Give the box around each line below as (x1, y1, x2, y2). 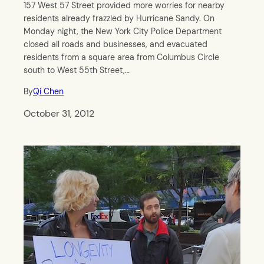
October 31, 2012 (24, 107, 94, 120)
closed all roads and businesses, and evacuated (24, 38, 207, 49)
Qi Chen (33, 86, 64, 97)
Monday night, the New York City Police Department (24, 25, 222, 37)
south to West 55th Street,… (24, 64, 130, 75)
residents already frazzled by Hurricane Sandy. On (24, 12, 214, 24)
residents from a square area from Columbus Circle (24, 51, 219, 62)
